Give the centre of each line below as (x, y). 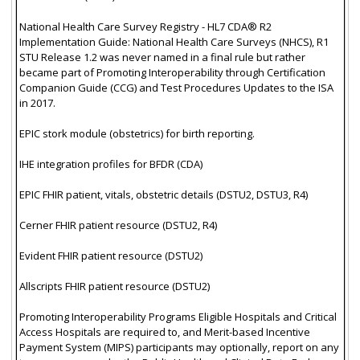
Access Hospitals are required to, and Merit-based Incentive (164, 331)
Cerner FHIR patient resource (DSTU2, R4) (118, 225)
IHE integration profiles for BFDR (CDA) (110, 164)
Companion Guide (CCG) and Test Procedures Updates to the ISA (176, 87)
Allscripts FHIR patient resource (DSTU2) (114, 286)
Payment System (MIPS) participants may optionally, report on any (179, 347)
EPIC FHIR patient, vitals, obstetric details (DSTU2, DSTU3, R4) (163, 194)
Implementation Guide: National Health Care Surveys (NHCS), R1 (174, 41)
